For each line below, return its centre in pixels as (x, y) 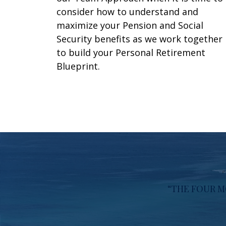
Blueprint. (78, 66)
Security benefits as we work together (140, 39)
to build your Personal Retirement (131, 53)
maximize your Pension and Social (130, 25)
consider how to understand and (128, 12)
